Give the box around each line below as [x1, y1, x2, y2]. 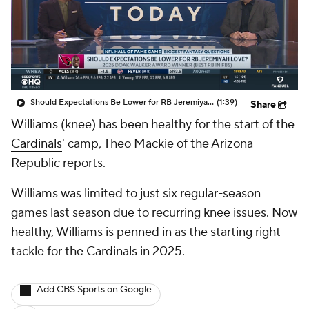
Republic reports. [11, 155, 106, 171]
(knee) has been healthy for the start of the [58, 117, 295, 132]
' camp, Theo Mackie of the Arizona [62, 136, 253, 152]
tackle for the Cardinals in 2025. [11, 243, 185, 259]
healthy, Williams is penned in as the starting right [11, 224, 281, 240]
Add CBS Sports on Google [37, 283, 152, 296]
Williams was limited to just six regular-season [11, 186, 261, 201]
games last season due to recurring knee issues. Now [11, 205, 297, 221]
